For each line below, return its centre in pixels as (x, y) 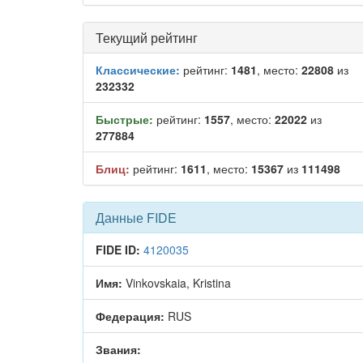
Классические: (138, 70)
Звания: (118, 349)
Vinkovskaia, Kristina (177, 283)
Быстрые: (124, 119)
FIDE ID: (118, 250)
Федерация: (130, 316)
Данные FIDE (136, 218)
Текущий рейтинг (147, 38)
